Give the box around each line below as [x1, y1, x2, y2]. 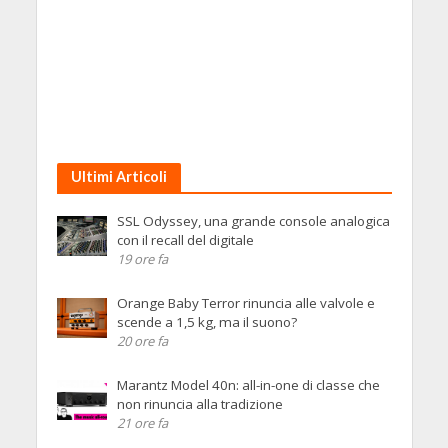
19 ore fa [116, 249, 168, 268]
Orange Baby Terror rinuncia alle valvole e [116, 293, 375, 312]
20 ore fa [116, 331, 168, 350]
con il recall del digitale [116, 230, 254, 249]
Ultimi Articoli [70, 167, 167, 185]
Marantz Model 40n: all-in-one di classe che [116, 376, 380, 395]
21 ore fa [116, 414, 168, 433]
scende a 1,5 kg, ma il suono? [116, 312, 297, 331]
